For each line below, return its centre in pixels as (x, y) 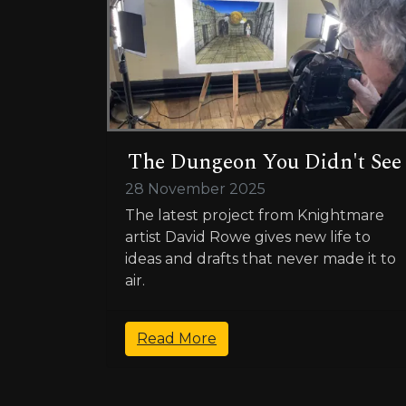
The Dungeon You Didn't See (265, 163)
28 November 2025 (195, 189)
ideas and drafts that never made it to (261, 259)
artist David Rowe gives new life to (248, 237)
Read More (177, 339)
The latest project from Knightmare (255, 216)
